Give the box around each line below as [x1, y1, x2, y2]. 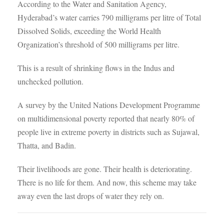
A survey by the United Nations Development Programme [17, 99, 200, 110]
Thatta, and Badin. [17, 140, 76, 150]
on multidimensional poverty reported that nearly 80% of [17, 113, 194, 123]
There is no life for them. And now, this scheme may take [17, 177, 196, 187]
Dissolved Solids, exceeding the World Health [17, 25, 161, 36]
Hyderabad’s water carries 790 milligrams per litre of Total [17, 12, 201, 22]
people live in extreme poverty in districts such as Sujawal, [17, 126, 199, 137]
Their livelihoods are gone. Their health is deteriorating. [17, 163, 192, 174]
